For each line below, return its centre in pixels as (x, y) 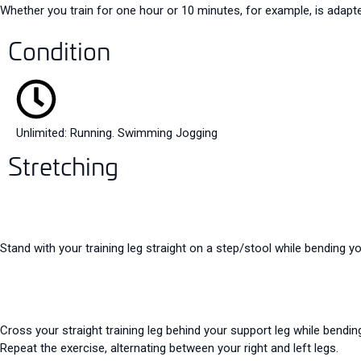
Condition (59, 51)
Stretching (63, 165)
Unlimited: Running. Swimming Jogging (117, 133)
